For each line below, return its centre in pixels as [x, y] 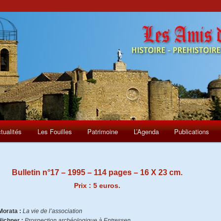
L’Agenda [146, 131]
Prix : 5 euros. [97, 185]
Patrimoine [103, 131]
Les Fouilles [55, 131]
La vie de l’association [53, 211]
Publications [192, 131]
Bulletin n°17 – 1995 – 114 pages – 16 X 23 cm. [97, 172]
